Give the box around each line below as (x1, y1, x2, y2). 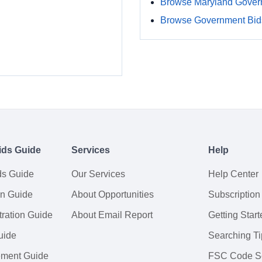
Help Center (208, 169, 258, 179)
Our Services (71, 169, 125, 179)
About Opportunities (71, 189, 154, 199)
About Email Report (71, 210, 153, 220)
